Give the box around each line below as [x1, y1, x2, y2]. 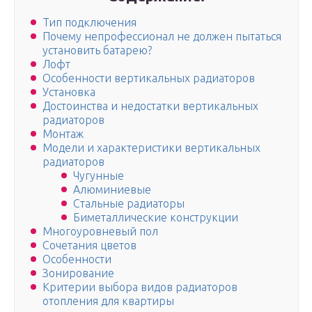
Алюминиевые [73, 183, 151, 196]
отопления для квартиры [42, 295, 174, 308]
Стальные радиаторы [73, 197, 185, 210]
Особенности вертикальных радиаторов [42, 72, 255, 85]
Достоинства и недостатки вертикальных [42, 100, 258, 113]
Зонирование [42, 267, 114, 280]
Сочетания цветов [42, 239, 136, 252]
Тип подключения [42, 16, 136, 29]
